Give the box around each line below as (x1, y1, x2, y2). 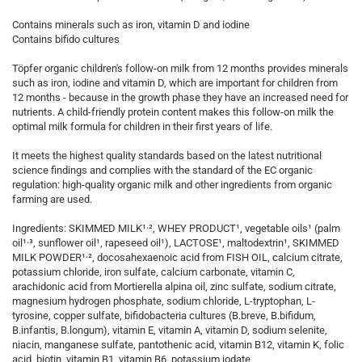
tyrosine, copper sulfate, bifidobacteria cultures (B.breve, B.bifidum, (12, 309, 316, 322)
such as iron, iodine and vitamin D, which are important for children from (12, 77, 338, 89)
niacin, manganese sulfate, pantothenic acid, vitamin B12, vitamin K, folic (12, 339, 344, 351)
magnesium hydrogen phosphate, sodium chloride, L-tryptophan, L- (12, 295, 315, 307)
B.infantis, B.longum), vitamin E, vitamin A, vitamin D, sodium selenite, (12, 324, 327, 336)
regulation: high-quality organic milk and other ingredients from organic (12, 179, 332, 191)
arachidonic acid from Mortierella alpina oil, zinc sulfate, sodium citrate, (12, 280, 336, 293)
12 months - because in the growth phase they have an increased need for (12, 91, 348, 103)
